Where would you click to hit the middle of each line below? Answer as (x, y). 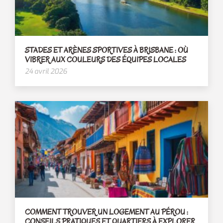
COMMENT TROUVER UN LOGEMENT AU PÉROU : (107, 212)
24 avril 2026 (46, 72)
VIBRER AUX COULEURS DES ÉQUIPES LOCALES (106, 60)
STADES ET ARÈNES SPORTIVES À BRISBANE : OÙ (107, 51)
